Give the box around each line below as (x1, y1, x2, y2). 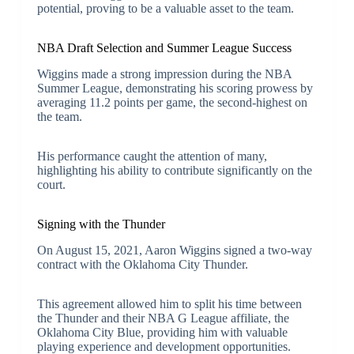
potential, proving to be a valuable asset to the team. (36, 2, 294, 16)
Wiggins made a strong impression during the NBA (36, 67, 292, 81)
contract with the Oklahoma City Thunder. (36, 257, 248, 271)
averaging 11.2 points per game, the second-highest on (36, 96, 307, 110)
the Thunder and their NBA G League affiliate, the (36, 311, 289, 325)
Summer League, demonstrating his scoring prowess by (36, 81, 313, 96)
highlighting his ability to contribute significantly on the (36, 164, 312, 178)
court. (36, 178, 66, 192)
